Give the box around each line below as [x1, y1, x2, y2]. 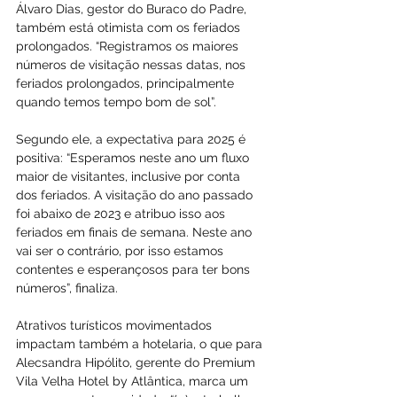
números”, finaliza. [16, 281, 118, 295]
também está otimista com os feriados [16, 20, 244, 35]
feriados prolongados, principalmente [16, 76, 237, 90]
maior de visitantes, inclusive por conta [16, 169, 244, 183]
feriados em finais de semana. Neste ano [16, 225, 255, 239]
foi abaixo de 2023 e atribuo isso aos [16, 206, 229, 221]
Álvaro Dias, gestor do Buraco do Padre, [16, 2, 250, 16]
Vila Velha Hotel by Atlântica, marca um [16, 374, 252, 388]
